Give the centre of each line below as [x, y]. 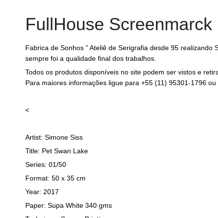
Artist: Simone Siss [54, 137]
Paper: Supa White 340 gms [69, 205]
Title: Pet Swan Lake [57, 151]
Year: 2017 [42, 191]
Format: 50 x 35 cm [55, 178]
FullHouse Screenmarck [119, 24]
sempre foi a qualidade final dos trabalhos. [91, 58]
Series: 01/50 [46, 164]
